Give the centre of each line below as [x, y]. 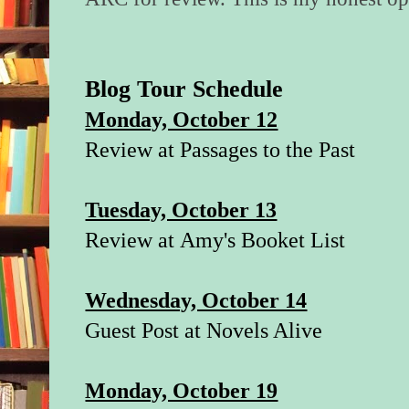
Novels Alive [265, 331]
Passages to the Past [268, 150]
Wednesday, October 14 [196, 301]
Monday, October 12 [182, 120]
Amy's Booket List [263, 241]
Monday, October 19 [182, 391]
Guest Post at [146, 331]
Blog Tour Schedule [184, 89]
